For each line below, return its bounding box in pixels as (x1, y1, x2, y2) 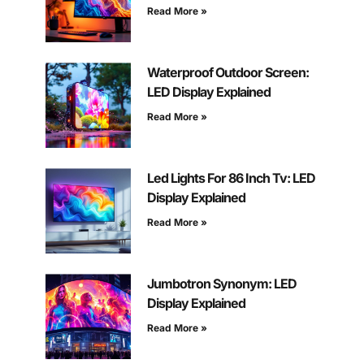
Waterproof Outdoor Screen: (146, 64, 309, 81)
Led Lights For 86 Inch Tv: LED (146, 170, 315, 187)
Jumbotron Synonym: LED (146, 275, 297, 292)
